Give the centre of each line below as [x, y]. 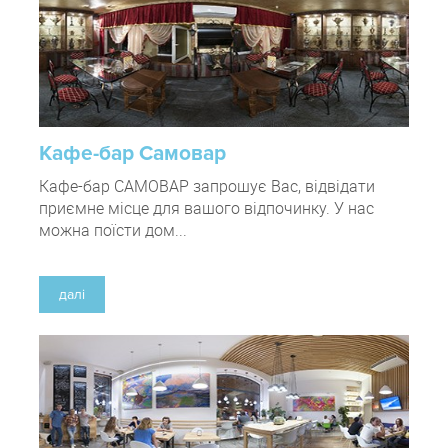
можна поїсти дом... [113, 230]
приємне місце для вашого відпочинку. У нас [206, 208]
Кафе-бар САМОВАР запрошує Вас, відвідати [207, 186]
